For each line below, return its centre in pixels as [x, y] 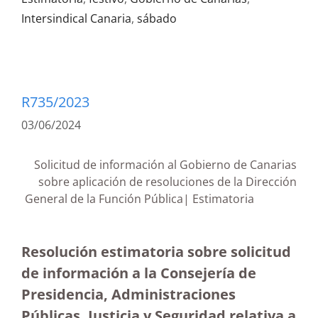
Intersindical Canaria [76, 18]
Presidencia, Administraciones [128, 294]
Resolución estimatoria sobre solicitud [156, 252]
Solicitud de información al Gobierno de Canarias [165, 165]
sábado [157, 18]
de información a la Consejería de [139, 273]
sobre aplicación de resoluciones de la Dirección [168, 182]
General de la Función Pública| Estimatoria [161, 199]
